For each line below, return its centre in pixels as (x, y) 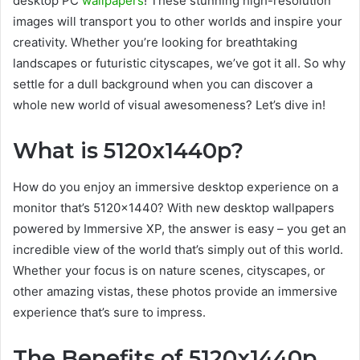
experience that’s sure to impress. (109, 312)
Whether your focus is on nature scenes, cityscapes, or (169, 270)
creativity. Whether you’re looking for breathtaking (155, 43)
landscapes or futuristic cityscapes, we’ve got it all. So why (179, 63)
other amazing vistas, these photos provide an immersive (175, 291)
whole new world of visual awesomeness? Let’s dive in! (169, 105)
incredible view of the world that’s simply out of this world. (178, 249)
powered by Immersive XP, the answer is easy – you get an (180, 228)
